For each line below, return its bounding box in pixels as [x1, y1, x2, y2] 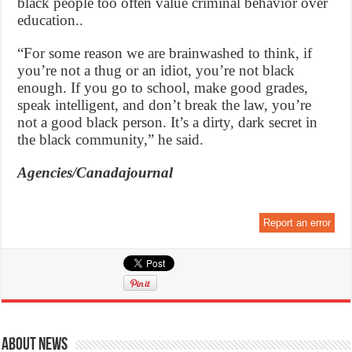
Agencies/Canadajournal [17, 163, 174, 181]
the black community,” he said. [17, 130, 204, 148]
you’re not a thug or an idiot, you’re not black [17, 61, 295, 79]
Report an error [262, 216, 331, 229]
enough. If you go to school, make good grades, [17, 79, 309, 96]
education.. [17, 11, 84, 28]
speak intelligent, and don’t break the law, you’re [17, 96, 312, 113]
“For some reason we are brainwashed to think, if [17, 44, 313, 61]
